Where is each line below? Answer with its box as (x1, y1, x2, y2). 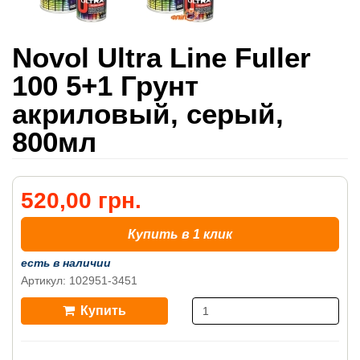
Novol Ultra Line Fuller (12, 42, 311, 73)
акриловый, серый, (12, 98, 284, 129)
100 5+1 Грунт (12, 70, 198, 101)
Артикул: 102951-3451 (21, 274, 137, 287)
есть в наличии (21, 256, 111, 269)
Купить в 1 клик (128, 227, 232, 241)
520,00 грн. (21, 188, 141, 213)
